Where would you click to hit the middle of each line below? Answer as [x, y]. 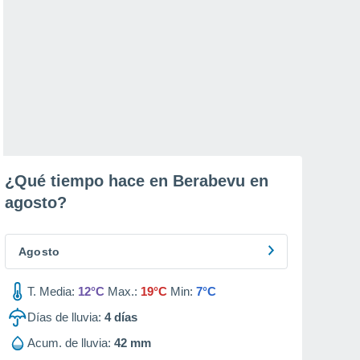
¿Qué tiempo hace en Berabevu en [137, 181]
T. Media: [51, 291]
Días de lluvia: [64, 317]
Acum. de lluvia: [69, 343]
